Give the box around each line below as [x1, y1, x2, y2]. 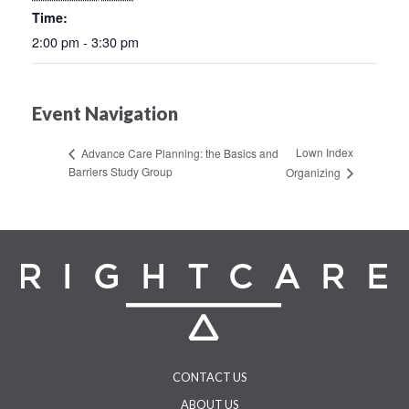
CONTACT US [172, 370, 246, 384]
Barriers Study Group [68, 163, 173, 179]
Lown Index [295, 144, 353, 161]
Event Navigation [32, 101, 178, 124]
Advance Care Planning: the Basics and [79, 144, 278, 161]
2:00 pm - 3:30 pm [32, 31, 139, 51]
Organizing [285, 163, 343, 180]
